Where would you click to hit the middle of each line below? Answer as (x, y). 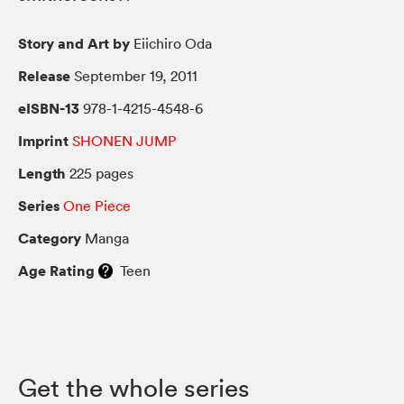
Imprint (43, 140)
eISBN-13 (49, 108)
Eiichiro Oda (171, 43)
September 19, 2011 (134, 75)
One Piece (97, 205)
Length (42, 173)
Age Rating (56, 270)
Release (44, 75)
